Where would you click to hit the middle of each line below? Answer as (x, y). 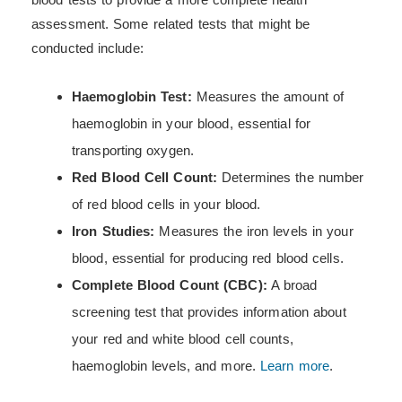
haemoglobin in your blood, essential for (192, 124)
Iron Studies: (114, 232)
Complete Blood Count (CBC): (170, 285)
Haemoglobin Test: (132, 97)
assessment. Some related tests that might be (171, 24)
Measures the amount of (268, 97)
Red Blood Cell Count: (145, 178)
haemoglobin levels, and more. (166, 366)
